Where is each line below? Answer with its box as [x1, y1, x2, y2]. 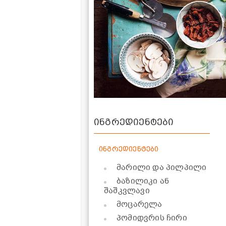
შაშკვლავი [104, 185, 150, 197]
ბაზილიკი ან [117, 176, 169, 187]
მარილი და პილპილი [117, 162, 207, 174]
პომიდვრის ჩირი [117, 212, 187, 224]
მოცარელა [117, 199, 162, 210]
